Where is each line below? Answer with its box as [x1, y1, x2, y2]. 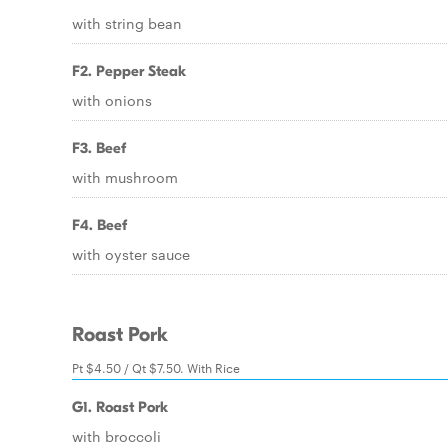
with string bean [72, 13, 182, 33]
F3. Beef [72, 139, 126, 157]
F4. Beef [72, 216, 127, 234]
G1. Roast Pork [72, 398, 168, 416]
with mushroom [72, 167, 178, 187]
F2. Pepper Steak [72, 62, 186, 80]
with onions [72, 90, 152, 110]
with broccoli [72, 426, 161, 446]
